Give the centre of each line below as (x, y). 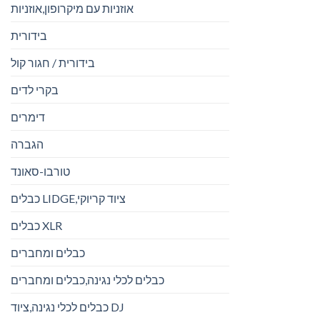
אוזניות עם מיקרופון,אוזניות (72, 9)
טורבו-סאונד (40, 171)
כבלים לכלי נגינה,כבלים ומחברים (87, 280)
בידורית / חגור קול (53, 63)
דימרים (28, 117)
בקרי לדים (35, 90)
